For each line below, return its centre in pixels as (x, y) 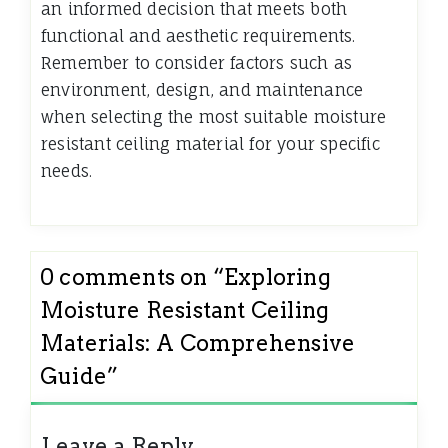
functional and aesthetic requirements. (198, 36)
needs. (67, 171)
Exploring (277, 277)
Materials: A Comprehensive (198, 343)
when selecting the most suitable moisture (214, 117)
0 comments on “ (132, 277)
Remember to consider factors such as (197, 63)
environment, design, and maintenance (202, 90)
